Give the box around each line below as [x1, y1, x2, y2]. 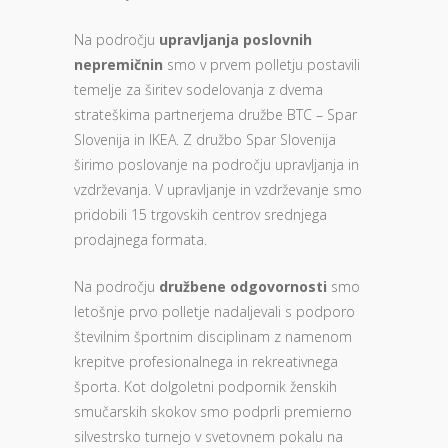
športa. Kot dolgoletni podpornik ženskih [74, 377, 337, 396]
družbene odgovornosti [159, 277, 327, 296]
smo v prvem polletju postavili [163, 55, 360, 74]
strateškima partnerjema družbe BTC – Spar [74, 105, 357, 124]
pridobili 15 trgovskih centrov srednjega [74, 205, 327, 224]
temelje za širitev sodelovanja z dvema [74, 80, 323, 99]
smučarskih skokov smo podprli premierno [74, 402, 352, 421]
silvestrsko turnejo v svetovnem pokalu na [74, 427, 343, 446]
